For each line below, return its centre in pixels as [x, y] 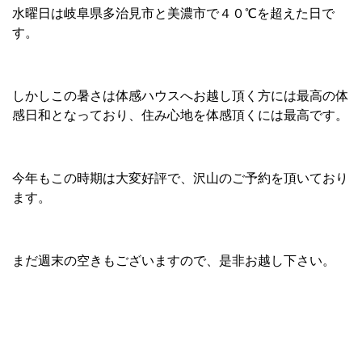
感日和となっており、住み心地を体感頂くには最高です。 [180, 115]
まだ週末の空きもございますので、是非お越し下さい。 [174, 261]
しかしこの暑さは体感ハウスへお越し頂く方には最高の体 [180, 96]
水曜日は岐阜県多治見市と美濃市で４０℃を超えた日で [173, 13]
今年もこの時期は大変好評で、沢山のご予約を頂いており [180, 178]
